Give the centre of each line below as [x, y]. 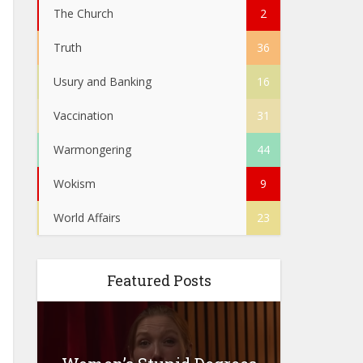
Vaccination [83, 115]
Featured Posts [159, 280]
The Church [83, 13]
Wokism [75, 184]
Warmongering [92, 149]
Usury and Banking [102, 81]
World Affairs [87, 218]
